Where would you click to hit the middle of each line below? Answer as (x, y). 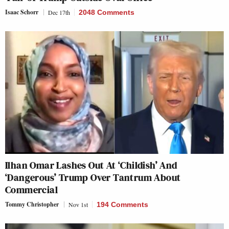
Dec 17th (59, 12)
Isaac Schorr (22, 12)
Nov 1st (78, 205)
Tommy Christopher (32, 204)
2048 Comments (107, 12)
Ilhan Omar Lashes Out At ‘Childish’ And (91, 165)
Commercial (31, 190)
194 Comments (122, 205)
